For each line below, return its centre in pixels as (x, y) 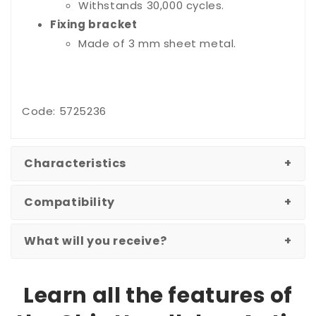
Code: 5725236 (64, 111)
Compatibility (69, 202)
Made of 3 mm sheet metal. (157, 44)
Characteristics (75, 164)
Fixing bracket (94, 25)
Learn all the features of (158, 296)
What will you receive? (96, 241)
